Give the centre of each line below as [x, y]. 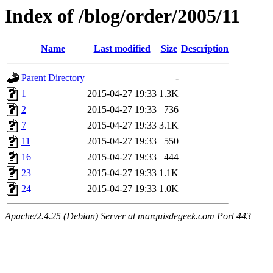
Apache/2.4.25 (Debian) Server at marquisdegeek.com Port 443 [128, 216]
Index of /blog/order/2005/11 [122, 16]
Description [205, 49]
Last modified [122, 49]
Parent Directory [53, 78]
